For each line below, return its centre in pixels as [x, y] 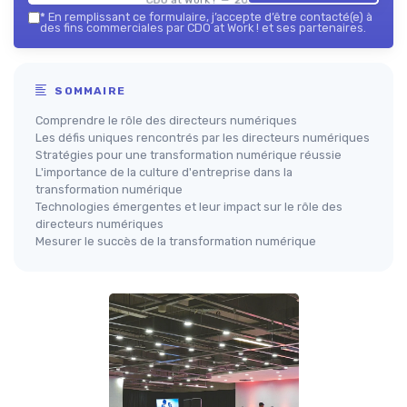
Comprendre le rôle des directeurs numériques [166, 120]
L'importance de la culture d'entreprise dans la [164, 172]
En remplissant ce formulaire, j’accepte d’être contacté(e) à [209, 17]
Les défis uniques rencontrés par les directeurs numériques [203, 138]
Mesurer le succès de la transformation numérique [176, 241]
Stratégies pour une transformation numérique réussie [189, 155]
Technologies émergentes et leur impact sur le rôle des [189, 207]
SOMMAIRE [89, 91]
